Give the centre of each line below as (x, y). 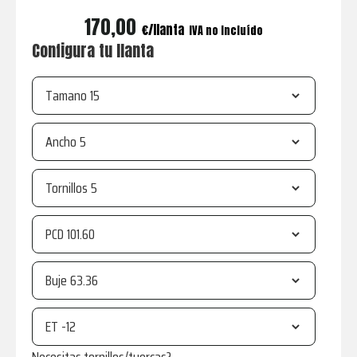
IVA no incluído (226, 31)
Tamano (66, 96)
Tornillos (66, 188)
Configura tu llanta (92, 51)
